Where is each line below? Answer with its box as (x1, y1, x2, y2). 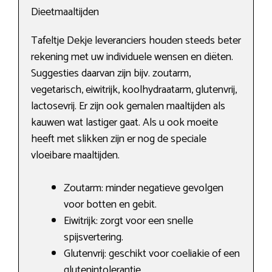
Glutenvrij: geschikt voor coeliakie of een (64, 245, 240, 263)
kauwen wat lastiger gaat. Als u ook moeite (31, 114, 218, 132)
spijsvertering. (64, 228, 123, 247)
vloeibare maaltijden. (31, 146, 120, 165)
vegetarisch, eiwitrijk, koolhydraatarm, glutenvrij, (31, 81, 237, 100)
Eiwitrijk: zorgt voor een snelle (64, 212, 193, 231)
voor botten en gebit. (64, 195, 157, 214)
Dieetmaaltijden (31, 3, 99, 22)
